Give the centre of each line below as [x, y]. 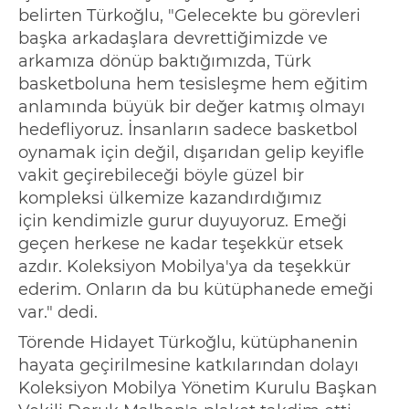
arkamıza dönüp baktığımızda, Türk [165, 62]
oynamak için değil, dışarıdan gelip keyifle [191, 153]
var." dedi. [58, 313]
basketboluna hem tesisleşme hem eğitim [193, 84]
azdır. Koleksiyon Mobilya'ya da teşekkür [184, 267]
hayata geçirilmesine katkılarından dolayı [189, 366]
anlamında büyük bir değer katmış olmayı [192, 107]
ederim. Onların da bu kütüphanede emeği [196, 290]
